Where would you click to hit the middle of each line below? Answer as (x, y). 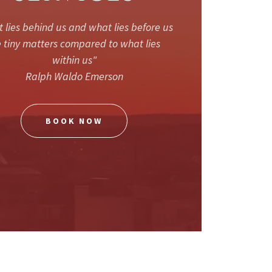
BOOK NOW (74, 121)
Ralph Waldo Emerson (74, 76)
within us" (74, 59)
